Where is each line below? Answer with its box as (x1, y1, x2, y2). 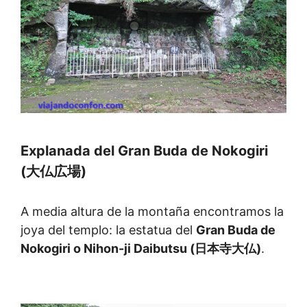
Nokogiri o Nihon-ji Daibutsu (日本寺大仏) (21, 241, 261, 256)
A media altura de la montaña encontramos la (21, 204, 284, 219)
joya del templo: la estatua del (21, 222, 196, 237)
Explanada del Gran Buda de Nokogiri (21, 142, 268, 159)
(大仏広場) (21, 162, 86, 180)
